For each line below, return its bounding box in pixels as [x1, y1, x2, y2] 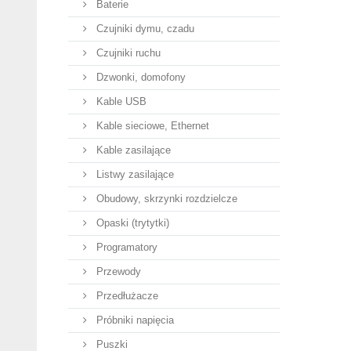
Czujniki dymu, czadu [93, 23, 194, 34]
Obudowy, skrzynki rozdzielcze [93, 193, 237, 204]
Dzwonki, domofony [93, 71, 186, 83]
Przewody [93, 266, 141, 277]
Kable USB [93, 96, 147, 107]
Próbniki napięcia [93, 314, 174, 326]
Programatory [93, 241, 157, 253]
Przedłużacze [93, 290, 158, 302]
